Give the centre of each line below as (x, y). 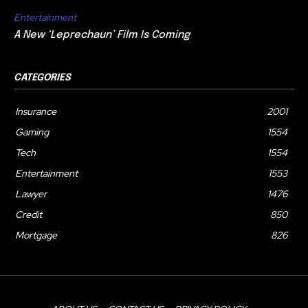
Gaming (32, 132)
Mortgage (36, 235)
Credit (29, 214)
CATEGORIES (42, 77)
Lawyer (31, 194)
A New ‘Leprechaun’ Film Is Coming (102, 35)
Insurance (36, 111)
